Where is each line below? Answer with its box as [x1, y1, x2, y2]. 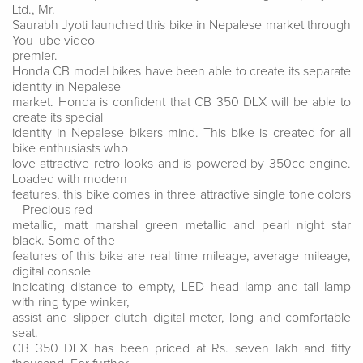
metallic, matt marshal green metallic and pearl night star [12, 218, 351, 232]
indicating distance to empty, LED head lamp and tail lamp [12, 280, 351, 293]
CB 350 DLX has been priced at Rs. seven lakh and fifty [12, 341, 351, 355]
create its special [12, 110, 103, 124]
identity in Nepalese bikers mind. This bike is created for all [12, 126, 351, 139]
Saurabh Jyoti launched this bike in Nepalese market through [12, 18, 351, 32]
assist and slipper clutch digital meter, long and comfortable [12, 310, 351, 324]
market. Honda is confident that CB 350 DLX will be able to [12, 95, 351, 109]
